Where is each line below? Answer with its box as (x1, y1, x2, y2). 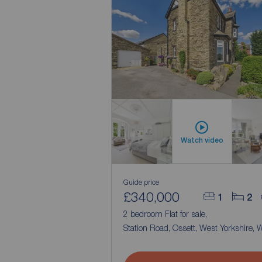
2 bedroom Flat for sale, (123, 209, 209, 219)
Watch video (180, 136, 223, 144)
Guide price (123, 178, 159, 187)
